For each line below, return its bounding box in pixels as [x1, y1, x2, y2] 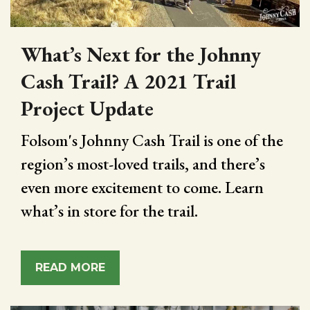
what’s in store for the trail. [21, 200, 198, 222]
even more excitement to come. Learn [21, 176, 264, 199]
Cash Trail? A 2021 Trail [21, 68, 236, 95]
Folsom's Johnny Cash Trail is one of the [21, 129, 283, 152]
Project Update [21, 95, 154, 122]
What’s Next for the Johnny [21, 41, 261, 69]
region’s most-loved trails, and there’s [21, 153, 265, 175]
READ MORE [35, 261, 105, 275]
